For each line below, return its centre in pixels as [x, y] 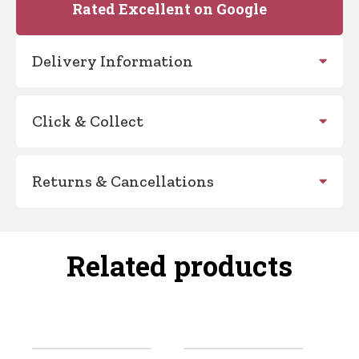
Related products [179, 265]
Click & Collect [88, 121]
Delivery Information [113, 61]
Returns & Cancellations [123, 181]
